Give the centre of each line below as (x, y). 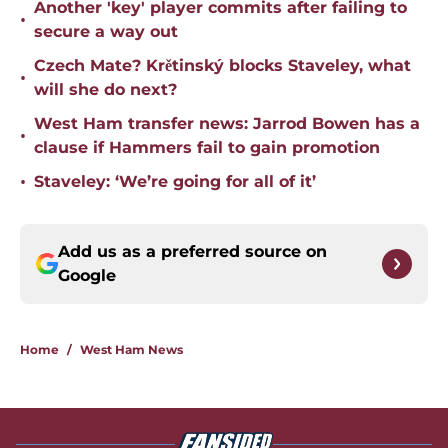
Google (87, 276)
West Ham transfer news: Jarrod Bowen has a (227, 124)
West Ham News (131, 350)
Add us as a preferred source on (192, 252)
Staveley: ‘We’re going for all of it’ (175, 182)
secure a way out (106, 32)
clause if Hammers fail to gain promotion (207, 148)
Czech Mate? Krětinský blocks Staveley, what (222, 66)
